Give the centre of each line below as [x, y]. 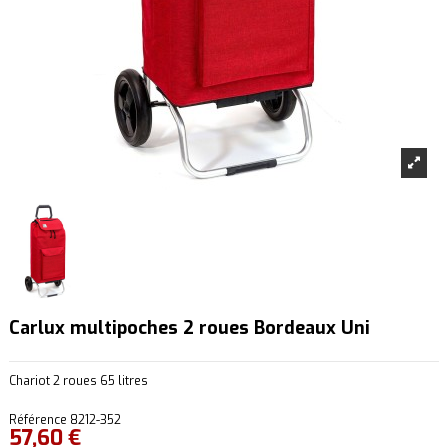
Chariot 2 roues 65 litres [78, 381]
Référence [38, 420]
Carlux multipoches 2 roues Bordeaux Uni [189, 328]
